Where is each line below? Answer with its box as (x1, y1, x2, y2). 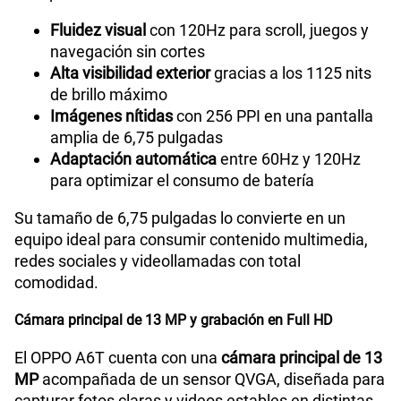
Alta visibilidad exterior (50, 63, 210, 82)
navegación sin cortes (50, 41, 205, 61)
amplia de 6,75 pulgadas (50, 127, 223, 147)
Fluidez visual (50, 20, 146, 39)
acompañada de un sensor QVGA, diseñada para (38, 369, 385, 388)
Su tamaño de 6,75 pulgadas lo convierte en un (14, 208, 346, 227)
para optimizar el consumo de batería (50, 170, 314, 190)
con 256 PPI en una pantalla (173, 106, 373, 125)
